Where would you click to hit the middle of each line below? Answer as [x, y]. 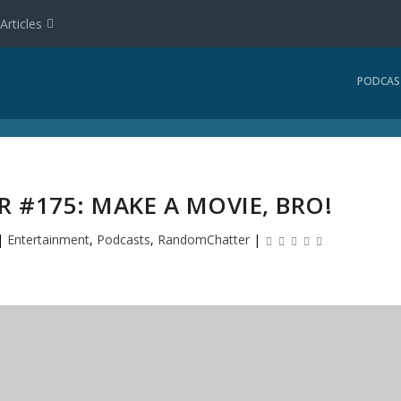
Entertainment [49, 240]
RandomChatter [204, 240]
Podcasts [124, 240]
